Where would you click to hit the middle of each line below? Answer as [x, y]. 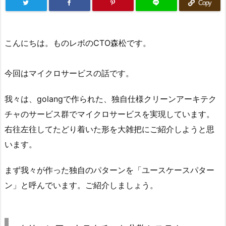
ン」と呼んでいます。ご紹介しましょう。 [81, 185]
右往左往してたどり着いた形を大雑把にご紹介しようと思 [109, 129]
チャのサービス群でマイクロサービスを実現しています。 [109, 114]
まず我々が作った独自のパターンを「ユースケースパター [109, 170]
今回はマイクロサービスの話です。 [69, 73]
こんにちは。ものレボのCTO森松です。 [78, 43]
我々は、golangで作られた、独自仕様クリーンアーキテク [110, 99]
